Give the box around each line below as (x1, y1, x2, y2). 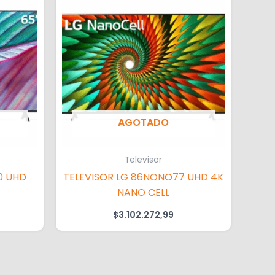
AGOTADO (118, 115, 169, 130)
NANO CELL (117, 185, 169, 199)
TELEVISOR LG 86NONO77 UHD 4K (63, 169, 187, 184)
